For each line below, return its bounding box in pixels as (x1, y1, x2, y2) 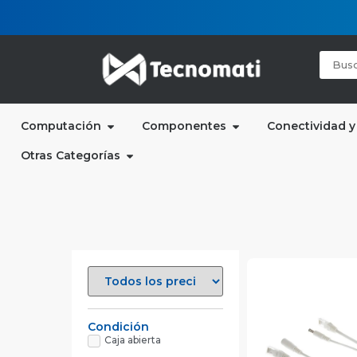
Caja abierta (104, 333, 161, 346)
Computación (21, 119, 101, 134)
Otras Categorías (21, 148, 120, 163)
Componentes (142, 119, 226, 134)
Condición (88, 320, 149, 335)
